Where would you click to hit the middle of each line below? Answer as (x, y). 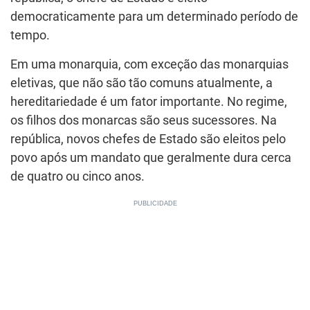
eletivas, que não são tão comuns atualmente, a (142, 83)
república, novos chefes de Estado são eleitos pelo (148, 139)
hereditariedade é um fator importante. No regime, (149, 102)
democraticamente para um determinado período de (154, 17)
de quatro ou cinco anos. (77, 176)
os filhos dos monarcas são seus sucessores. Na (144, 120)
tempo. (30, 35)
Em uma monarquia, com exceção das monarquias (149, 64)
